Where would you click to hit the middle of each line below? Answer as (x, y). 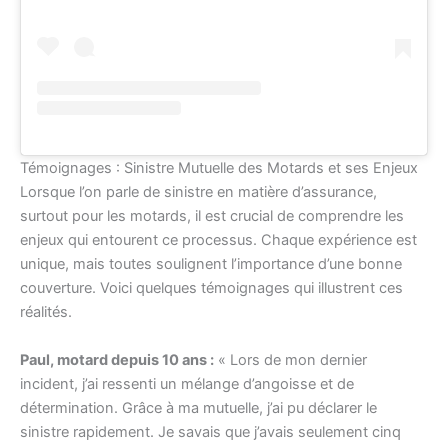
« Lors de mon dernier (290, 359)
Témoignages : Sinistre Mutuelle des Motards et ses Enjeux (219, 168)
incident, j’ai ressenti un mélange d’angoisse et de (187, 383)
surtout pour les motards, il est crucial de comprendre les (212, 216)
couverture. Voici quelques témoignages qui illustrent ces (211, 288)
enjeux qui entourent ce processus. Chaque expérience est (218, 240)
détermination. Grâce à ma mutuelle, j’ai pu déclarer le (198, 407)
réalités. (46, 312)
